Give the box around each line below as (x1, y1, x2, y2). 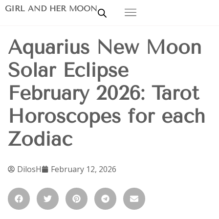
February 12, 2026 (51, 164, 116, 175)
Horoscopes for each (8, 105, 205, 128)
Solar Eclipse (8, 59, 129, 82)
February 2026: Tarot (8, 82, 199, 105)
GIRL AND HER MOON (5, 4, 97, 13)
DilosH (17, 164, 42, 175)
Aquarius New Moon (8, 36, 201, 59)
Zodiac (8, 128, 72, 151)
